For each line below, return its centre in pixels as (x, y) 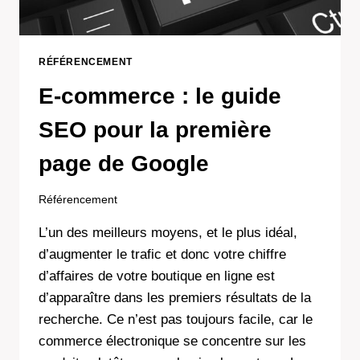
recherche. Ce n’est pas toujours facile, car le (176, 320)
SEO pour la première (155, 129)
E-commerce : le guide (160, 96)
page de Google (124, 163)
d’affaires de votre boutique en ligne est (157, 276)
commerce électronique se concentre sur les (172, 342)
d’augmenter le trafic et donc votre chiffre (162, 255)
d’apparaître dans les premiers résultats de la (175, 298)
